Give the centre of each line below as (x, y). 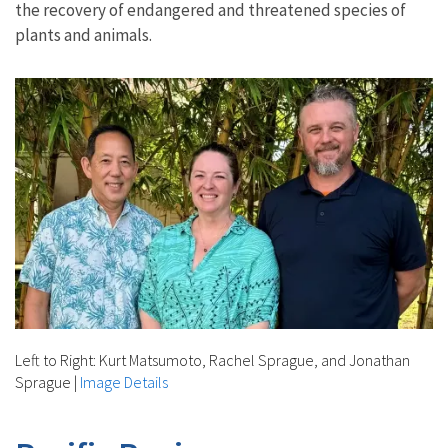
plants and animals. (83, 35)
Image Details (124, 381)
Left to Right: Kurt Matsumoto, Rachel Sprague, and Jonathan (212, 359)
